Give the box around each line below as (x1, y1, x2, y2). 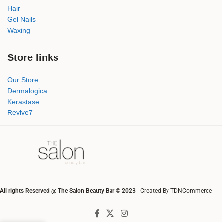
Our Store (7, 76, 38, 84)
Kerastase (7, 98, 39, 106)
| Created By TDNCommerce (136, 187, 213, 195)
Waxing (7, 26, 30, 35)
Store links (7, 52, 58, 63)
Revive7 (7, 109, 33, 117)
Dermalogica (7, 87, 47, 95)
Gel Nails (7, 15, 36, 24)
